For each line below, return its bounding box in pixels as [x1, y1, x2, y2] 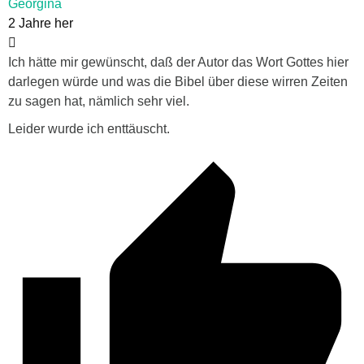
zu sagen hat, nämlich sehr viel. [8, 94, 189, 109]
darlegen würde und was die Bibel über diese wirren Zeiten [8, 75, 348, 89]
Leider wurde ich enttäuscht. [8, 122, 170, 136]
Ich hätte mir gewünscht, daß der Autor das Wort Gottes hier [8, 55, 349, 70]
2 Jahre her [8, 16, 73, 31]
